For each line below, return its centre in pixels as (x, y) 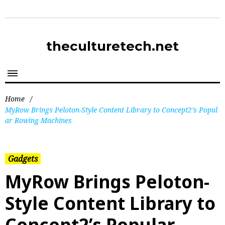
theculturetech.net (113, 46)
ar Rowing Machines (38, 120)
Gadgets (23, 159)
